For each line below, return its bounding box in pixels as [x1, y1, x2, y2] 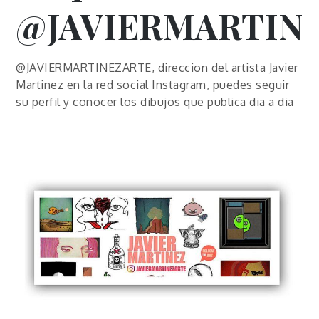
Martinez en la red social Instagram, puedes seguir [16, 78, 290, 92]
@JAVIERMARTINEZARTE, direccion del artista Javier [16, 61, 298, 75]
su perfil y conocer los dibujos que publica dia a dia [16, 95, 294, 109]
